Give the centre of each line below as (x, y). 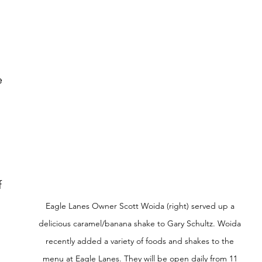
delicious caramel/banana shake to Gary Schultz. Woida (141, 224)
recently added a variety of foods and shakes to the (141, 241)
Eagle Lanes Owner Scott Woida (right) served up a (141, 206)
